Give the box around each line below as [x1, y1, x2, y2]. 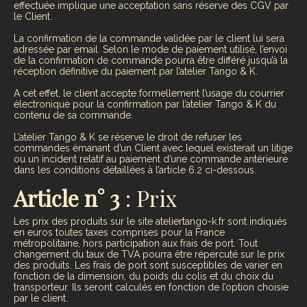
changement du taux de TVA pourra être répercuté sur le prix [14, 248, 284, 260]
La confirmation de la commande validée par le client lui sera [14, 33, 284, 45]
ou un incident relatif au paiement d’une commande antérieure [14, 153, 288, 165]
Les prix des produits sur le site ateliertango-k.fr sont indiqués [14, 215, 287, 227]
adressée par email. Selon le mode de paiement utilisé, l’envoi [14, 44, 287, 56]
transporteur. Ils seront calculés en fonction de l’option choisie [14, 281, 288, 293]
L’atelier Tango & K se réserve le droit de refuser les [14, 132, 242, 143]
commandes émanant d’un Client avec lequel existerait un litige [14, 143, 293, 154]
